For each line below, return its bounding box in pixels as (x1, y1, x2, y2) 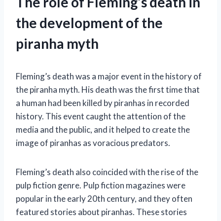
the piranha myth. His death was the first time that (16, 84, 200, 95)
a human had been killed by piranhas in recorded (16, 97, 189, 108)
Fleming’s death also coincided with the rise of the (16, 166, 198, 177)
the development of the (16, 14, 163, 31)
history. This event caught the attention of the (16, 110, 185, 121)
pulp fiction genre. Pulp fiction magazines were (16, 180, 185, 190)
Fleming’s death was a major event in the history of (16, 71, 202, 81)
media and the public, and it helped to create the (16, 124, 190, 135)
